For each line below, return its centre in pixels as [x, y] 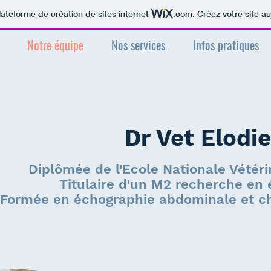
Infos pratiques [226, 45]
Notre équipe [55, 45]
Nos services [138, 45]
